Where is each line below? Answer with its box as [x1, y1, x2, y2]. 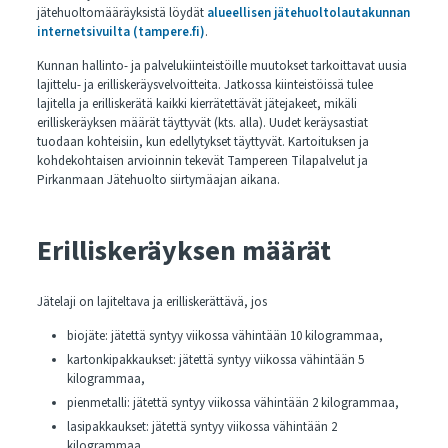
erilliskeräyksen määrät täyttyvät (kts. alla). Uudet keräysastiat [36, 114, 368, 132]
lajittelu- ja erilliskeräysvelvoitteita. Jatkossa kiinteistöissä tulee [36, 76, 373, 94]
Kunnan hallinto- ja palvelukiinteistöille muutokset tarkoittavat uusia [36, 57, 407, 75]
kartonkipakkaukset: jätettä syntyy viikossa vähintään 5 [66, 351, 364, 369]
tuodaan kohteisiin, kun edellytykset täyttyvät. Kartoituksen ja [36, 133, 369, 151]
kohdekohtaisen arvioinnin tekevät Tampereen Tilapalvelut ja [36, 152, 368, 170]
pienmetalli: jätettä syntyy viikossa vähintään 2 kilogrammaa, [66, 394, 399, 412]
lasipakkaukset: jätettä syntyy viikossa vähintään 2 [66, 418, 337, 436]
